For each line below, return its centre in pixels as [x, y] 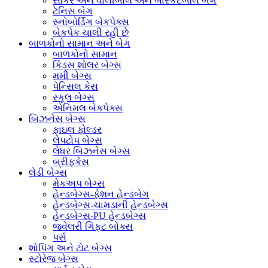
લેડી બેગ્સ [48, 172]
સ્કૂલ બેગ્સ [74, 97]
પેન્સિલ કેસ [75, 86]
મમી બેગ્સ [72, 75]
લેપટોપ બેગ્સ [77, 140]
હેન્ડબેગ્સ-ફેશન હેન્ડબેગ [101, 194]
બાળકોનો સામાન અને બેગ [80, 43]
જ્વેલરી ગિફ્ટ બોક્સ [93, 226]
